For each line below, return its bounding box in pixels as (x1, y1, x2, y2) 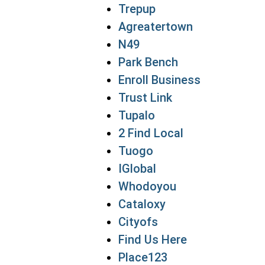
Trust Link (118, 91, 172, 105)
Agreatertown (118, 20, 193, 34)
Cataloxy (118, 197, 166, 211)
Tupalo (118, 108, 155, 122)
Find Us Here (118, 232, 187, 247)
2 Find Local (118, 126, 183, 140)
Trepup (118, 2, 156, 16)
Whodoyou (118, 179, 176, 193)
